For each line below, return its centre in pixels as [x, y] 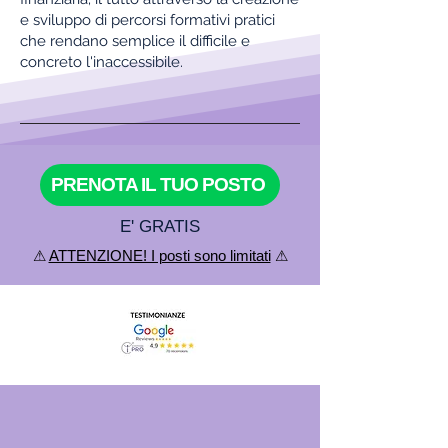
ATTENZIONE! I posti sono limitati [159, 255]
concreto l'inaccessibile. [101, 62]
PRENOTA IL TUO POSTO [158, 184]
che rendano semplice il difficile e [135, 41]
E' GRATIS [160, 226]
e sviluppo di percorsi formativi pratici [147, 20]
